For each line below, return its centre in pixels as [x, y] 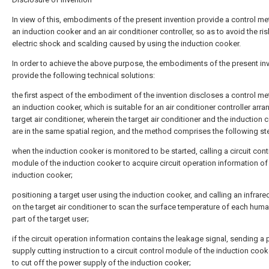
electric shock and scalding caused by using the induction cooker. [126, 43]
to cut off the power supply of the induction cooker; [101, 262]
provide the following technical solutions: [83, 75]
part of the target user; [50, 219]
